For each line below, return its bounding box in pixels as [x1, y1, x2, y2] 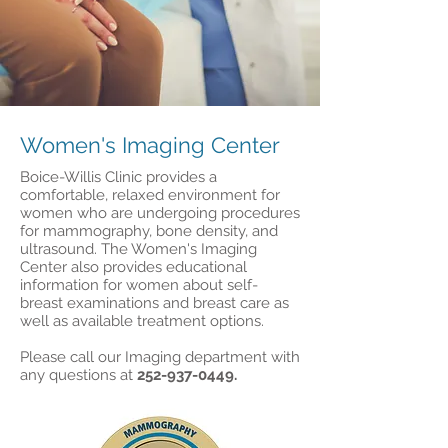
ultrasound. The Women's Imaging [20, 240, 257, 258]
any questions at [20, 366, 137, 384]
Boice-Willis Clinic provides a [20, 168, 217, 186]
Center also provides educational [20, 258, 247, 276]
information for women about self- [20, 276, 258, 294]
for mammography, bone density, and [20, 222, 278, 240]
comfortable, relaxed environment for [20, 186, 280, 204]
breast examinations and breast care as [20, 294, 289, 312]
